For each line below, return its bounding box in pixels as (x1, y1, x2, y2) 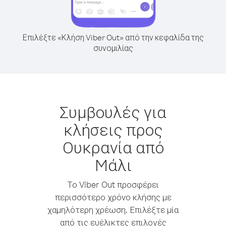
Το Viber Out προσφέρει (67, 179, 159, 190)
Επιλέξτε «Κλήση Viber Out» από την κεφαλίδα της (22, 32, 204, 42)
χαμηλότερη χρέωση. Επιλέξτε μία (47, 204, 179, 215)
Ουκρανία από (62, 137, 164, 157)
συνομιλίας (93, 43, 133, 53)
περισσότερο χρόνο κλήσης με (54, 192, 172, 202)
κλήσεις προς (63, 119, 163, 140)
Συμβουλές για (60, 101, 166, 122)
